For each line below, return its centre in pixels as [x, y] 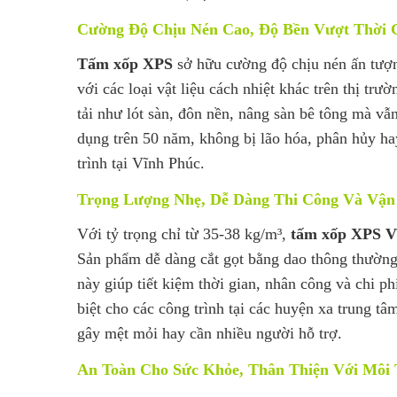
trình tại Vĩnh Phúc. [141, 163]
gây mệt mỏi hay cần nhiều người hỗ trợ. [210, 333]
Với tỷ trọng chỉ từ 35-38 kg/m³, [184, 234]
